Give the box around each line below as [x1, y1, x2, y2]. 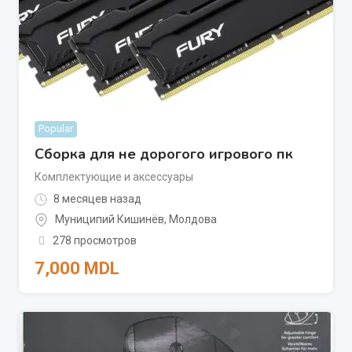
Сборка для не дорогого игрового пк [35, 144, 293, 163]
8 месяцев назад [51, 192, 141, 205]
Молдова [169, 213, 217, 226]
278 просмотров [52, 234, 137, 247]
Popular [38, 122, 73, 134]
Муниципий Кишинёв [55, 213, 164, 226]
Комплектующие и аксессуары [35, 170, 193, 183]
